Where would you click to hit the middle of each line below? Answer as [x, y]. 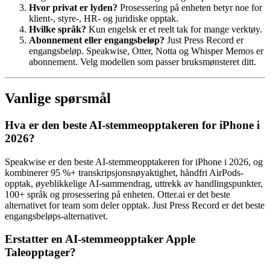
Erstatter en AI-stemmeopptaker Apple [100, 239]
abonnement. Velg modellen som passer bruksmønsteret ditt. [143, 62]
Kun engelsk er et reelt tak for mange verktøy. [174, 30]
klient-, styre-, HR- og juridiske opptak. [104, 19]
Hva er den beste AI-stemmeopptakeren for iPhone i [132, 125]
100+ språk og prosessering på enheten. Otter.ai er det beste [118, 194]
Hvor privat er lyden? [73, 8]
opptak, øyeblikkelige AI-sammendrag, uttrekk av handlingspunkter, [134, 183]
